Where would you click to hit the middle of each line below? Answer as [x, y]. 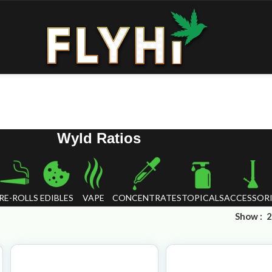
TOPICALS [202, 198]
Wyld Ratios [99, 138]
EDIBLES [56, 198]
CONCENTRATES [147, 198]
